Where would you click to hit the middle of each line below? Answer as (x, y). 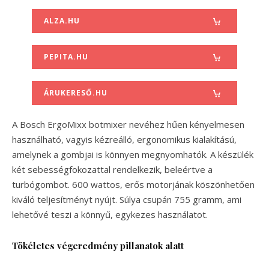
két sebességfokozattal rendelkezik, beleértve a (112, 169)
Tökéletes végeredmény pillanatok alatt (98, 245)
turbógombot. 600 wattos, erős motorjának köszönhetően (133, 184)
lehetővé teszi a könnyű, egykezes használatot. (110, 214)
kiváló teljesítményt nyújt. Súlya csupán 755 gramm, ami (127, 199)
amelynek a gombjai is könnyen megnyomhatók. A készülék (133, 154)
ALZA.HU (62, 20)
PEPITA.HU (66, 56)
